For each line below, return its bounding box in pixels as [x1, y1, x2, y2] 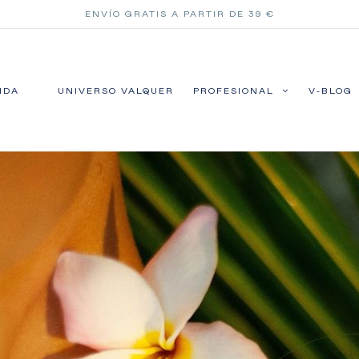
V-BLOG [308, 87, 357, 96]
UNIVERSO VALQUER [57, 87, 174, 96]
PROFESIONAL [192, 87, 278, 96]
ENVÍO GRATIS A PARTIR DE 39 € [84, 10, 275, 18]
